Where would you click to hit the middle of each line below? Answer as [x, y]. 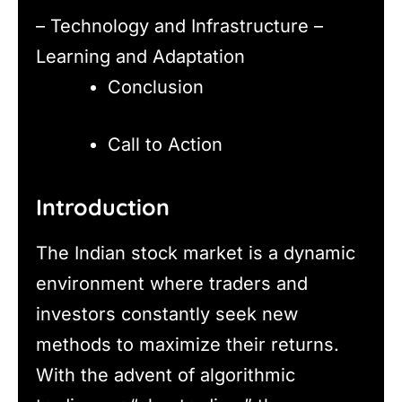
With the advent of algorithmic [166, 375]
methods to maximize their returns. [188, 344]
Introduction [103, 207]
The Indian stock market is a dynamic [196, 253]
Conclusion [156, 87]
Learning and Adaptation [140, 56]
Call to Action [165, 144]
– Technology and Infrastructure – [179, 26]
